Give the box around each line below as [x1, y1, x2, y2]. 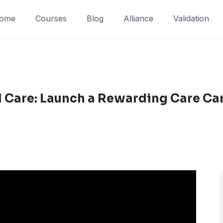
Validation [173, 13, 209, 23]
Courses [35, 13, 67, 23]
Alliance [123, 13, 153, 23]
